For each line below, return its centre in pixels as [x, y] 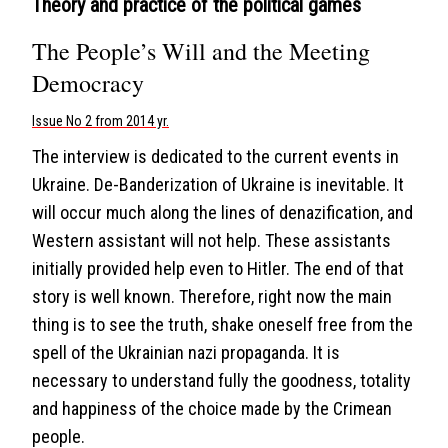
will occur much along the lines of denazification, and [222, 212]
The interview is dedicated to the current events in [215, 156]
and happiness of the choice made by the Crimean [212, 408]
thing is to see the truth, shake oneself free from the [222, 324]
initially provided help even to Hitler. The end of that [218, 268]
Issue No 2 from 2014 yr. [100, 121]
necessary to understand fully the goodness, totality [221, 380]
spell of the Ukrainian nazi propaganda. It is [186, 352]
